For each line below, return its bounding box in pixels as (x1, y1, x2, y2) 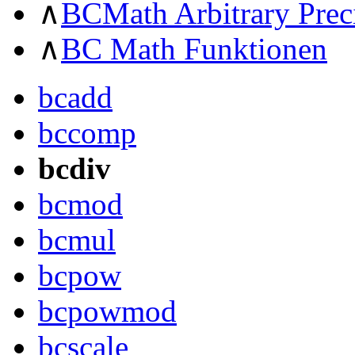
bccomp (38, 115, 136, 150)
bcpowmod (38, 293, 177, 328)
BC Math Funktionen (61, 31, 327, 66)
